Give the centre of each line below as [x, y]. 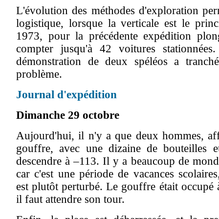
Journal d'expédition [66, 95]
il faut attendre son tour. [70, 199]
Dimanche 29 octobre [68, 115]
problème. [39, 74]
